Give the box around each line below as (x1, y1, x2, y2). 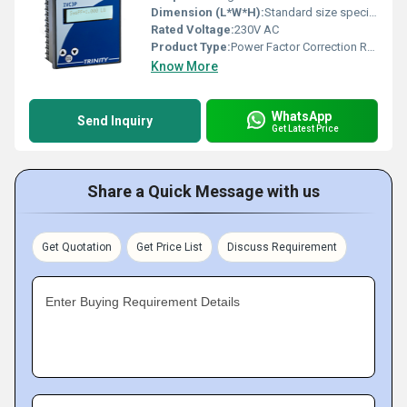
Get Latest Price (272, 123, 339, 134)
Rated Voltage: (151, 23, 234, 36)
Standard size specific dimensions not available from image (264, 5, 369, 19)
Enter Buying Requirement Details (45, 294, 240, 309)
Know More (151, 59, 218, 74)
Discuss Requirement (227, 241, 337, 253)
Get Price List (136, 241, 203, 253)
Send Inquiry (77, 114, 153, 128)
